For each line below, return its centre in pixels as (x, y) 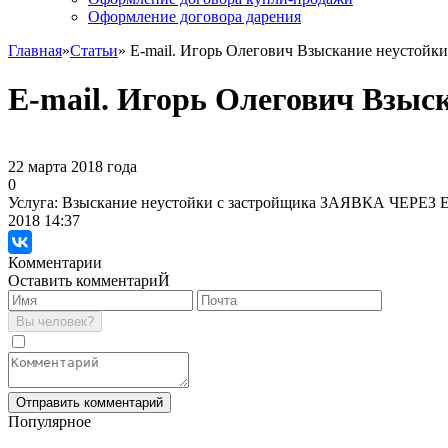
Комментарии (55, 262)
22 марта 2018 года (72, 166)
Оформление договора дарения (194, 16)
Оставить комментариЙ (89, 280)
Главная (35, 50)
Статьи (94, 50)
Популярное (49, 421)
